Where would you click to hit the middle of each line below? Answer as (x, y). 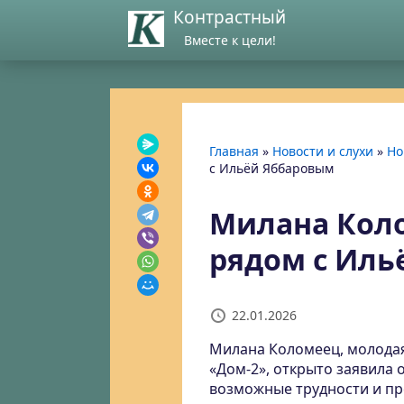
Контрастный (230, 17)
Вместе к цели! (230, 40)
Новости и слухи (323, 151)
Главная (234, 151)
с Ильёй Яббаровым (271, 168)
